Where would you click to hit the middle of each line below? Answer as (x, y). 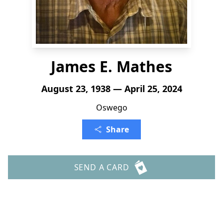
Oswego (111, 108)
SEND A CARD (102, 167)
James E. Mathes (111, 66)
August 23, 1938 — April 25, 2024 (111, 89)
